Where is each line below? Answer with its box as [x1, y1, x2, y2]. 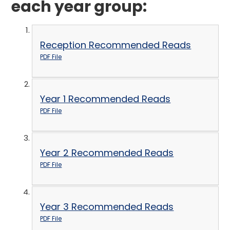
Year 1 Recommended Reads [40, 92, 171, 106]
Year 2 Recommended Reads [40, 146, 174, 160]
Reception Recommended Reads [40, 39, 191, 52]
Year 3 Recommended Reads [40, 200, 174, 214]
